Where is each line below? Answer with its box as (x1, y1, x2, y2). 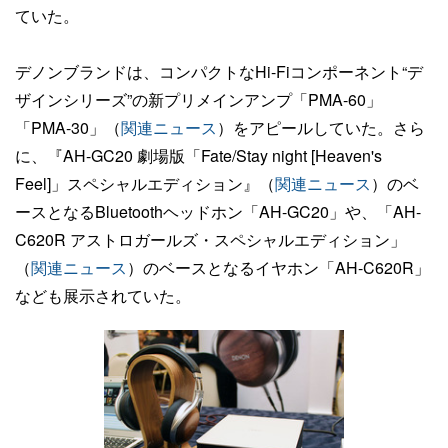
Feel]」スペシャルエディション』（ (15, 172, 275, 195)
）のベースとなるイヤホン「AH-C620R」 (127, 256, 430, 279)
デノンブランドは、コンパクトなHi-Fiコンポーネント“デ (15, 60, 423, 83)
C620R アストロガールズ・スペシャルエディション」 (15, 228, 406, 251)
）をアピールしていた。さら (217, 116, 425, 139)
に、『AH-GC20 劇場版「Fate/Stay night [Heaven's (15, 144, 382, 167)
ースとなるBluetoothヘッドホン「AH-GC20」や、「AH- (15, 200, 421, 223)
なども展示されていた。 (15, 284, 191, 307)
